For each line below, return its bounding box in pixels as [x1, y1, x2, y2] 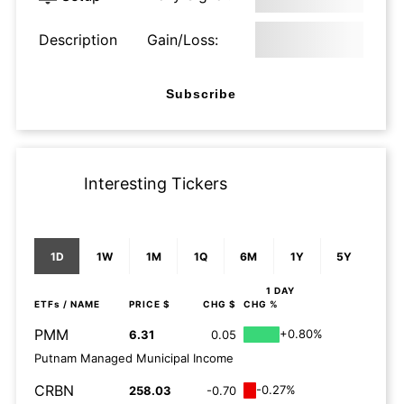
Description [39, 31, 117, 49]
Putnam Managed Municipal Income [34, 351, 234, 365]
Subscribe [166, 86, 236, 101]
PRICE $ [129, 298, 170, 309]
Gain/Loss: [147, 31, 218, 49]
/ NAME [60, 298, 100, 309]
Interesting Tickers [84, 174, 227, 193]
